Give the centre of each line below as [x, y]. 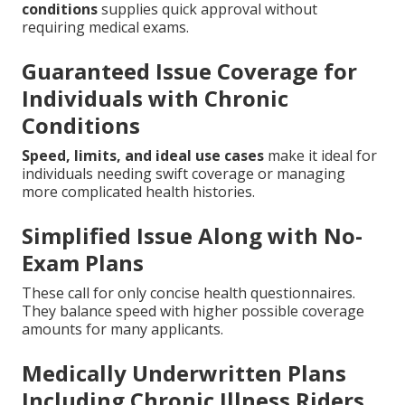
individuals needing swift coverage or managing [184, 173]
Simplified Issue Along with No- [192, 235]
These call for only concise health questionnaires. [188, 292]
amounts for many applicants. [122, 329]
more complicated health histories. [138, 191]
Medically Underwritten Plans [184, 372]
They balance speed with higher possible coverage [193, 311]
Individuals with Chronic [155, 98]
